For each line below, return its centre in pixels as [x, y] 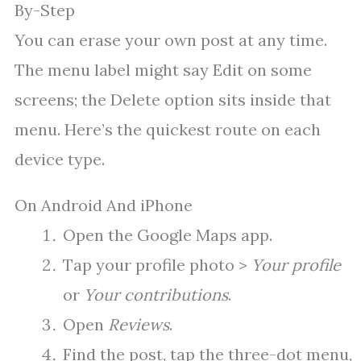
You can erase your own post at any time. [171, 40]
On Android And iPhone [104, 205]
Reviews [139, 325]
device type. [60, 160]
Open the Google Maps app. [168, 235]
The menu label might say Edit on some [163, 70]
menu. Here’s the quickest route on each [168, 130]
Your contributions [156, 295]
